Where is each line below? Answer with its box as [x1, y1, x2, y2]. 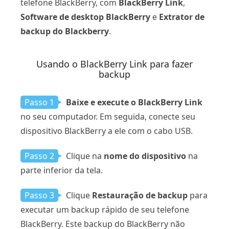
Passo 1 [25, 97, 54, 108]
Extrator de [159, 11, 204, 23]
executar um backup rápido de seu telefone [20, 204, 189, 216]
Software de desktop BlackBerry [20, 11, 150, 23]
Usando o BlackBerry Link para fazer [36, 58, 193, 71]
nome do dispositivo [104, 150, 186, 162]
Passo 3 [25, 190, 54, 201]
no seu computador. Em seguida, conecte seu [20, 111, 195, 123]
